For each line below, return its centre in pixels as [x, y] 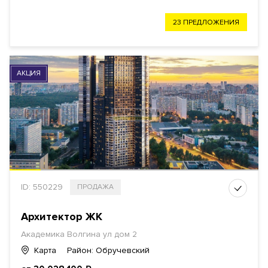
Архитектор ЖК [62, 217]
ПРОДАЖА [95, 187]
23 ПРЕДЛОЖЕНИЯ [206, 23]
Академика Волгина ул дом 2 [79, 234]
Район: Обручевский [108, 251]
